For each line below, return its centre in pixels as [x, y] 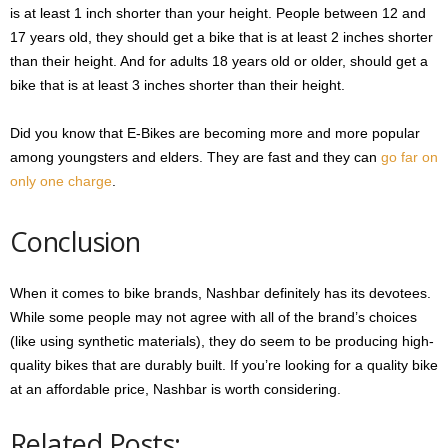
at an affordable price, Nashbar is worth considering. [175, 389]
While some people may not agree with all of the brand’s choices [213, 317]
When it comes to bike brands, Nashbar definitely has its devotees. [220, 293]
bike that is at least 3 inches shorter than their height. [177, 85]
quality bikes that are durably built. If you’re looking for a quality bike [224, 365]
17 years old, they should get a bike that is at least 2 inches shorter [221, 37]
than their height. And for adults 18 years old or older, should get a [219, 61]
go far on [409, 157]
